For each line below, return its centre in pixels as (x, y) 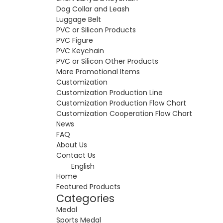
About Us (71, 145)
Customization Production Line (109, 92)
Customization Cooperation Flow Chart (125, 113)
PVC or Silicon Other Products (107, 61)
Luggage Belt (78, 19)
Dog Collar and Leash (93, 9)
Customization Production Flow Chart (122, 103)
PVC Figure (74, 40)
